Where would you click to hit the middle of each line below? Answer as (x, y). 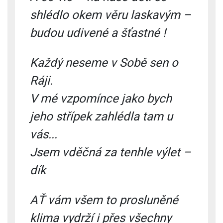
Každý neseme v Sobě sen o (104, 62)
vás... (44, 134)
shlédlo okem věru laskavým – (111, 15)
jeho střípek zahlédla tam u (101, 116)
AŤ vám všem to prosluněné (104, 200)
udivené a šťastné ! (116, 33)
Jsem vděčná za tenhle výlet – (111, 152)
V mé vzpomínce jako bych (101, 98)
